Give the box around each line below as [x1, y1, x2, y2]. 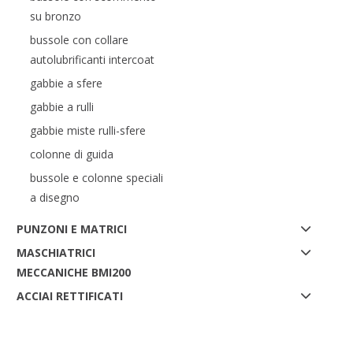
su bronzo [29, 9, 81, 24]
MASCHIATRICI [16, 245, 95, 260]
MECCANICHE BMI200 [16, 265, 131, 280]
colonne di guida [29, 147, 113, 162]
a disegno [29, 190, 80, 205]
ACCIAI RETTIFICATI [16, 288, 123, 303]
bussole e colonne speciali [29, 170, 163, 185]
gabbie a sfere [29, 76, 102, 91]
